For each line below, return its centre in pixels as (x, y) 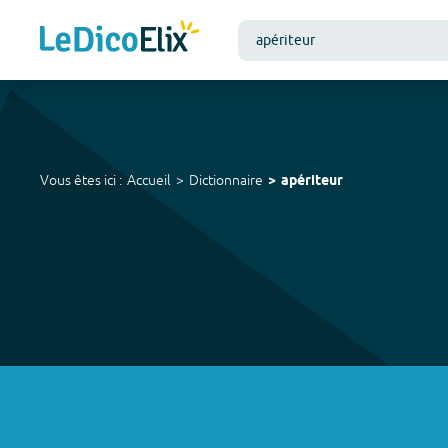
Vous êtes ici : (81, 180)
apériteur (312, 181)
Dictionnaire (226, 180)
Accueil (149, 180)
